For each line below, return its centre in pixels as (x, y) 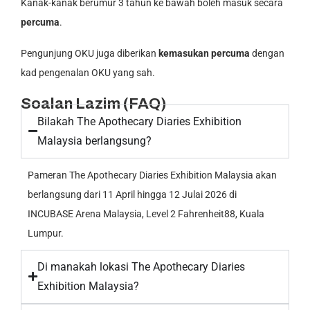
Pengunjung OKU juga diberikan (90, 53)
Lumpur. (46, 233)
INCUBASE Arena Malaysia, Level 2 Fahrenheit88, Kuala (146, 213)
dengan (267, 53)
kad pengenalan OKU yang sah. (88, 72)
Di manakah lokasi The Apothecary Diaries (141, 266)
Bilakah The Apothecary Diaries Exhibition (139, 121)
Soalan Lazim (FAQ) (94, 103)
